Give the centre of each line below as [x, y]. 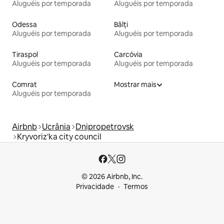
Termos [136, 186]
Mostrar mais [135, 84]
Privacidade [95, 186]
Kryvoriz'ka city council [59, 136]
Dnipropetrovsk [105, 126]
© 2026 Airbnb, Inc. [112, 176]
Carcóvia [128, 54]
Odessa [24, 24]
